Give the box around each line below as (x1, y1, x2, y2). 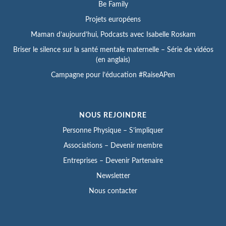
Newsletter (96, 172, 130, 180)
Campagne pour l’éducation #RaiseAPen (51, 71, 175, 79)
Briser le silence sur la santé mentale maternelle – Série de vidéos (13, 46, 213, 53)
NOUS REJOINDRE (79, 111, 147, 119)
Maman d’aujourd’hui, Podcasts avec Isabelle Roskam (30, 31, 196, 38)
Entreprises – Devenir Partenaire (63, 157, 163, 164)
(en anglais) (96, 56, 130, 64)
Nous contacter (89, 187, 137, 195)
